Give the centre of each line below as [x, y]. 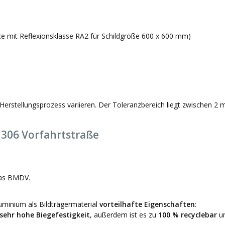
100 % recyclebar [188, 214]
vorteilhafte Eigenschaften [147, 204]
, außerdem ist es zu [124, 214]
